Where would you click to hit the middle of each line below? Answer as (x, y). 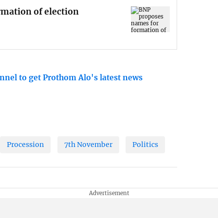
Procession (26, 145)
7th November (88, 145)
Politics (145, 145)
